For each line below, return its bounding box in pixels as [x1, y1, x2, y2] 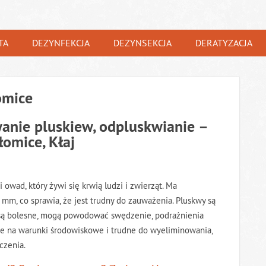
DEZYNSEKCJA [113, 37, 172, 49]
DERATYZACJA [195, 37, 252, 49]
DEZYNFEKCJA [32, 37, 90, 49]
